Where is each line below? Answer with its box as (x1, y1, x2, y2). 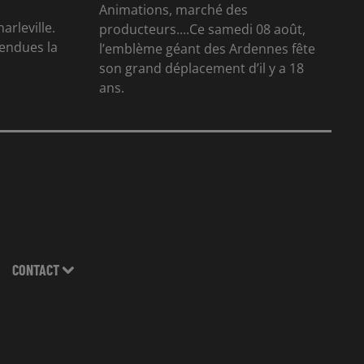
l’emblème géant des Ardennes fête (99, 39, 315, 58)
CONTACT (11, 260, 59, 279)
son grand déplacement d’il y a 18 (99, 58, 304, 77)
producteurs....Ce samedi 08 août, (99, 19, 305, 38)
